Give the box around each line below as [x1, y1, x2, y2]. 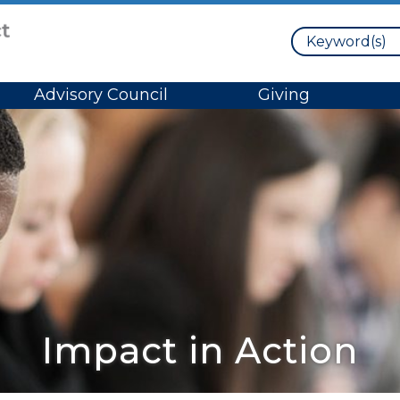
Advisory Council [33, 85, 168, 105]
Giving [258, 85, 311, 105]
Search [290, 27, 341, 44]
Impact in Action [42, 329, 358, 372]
